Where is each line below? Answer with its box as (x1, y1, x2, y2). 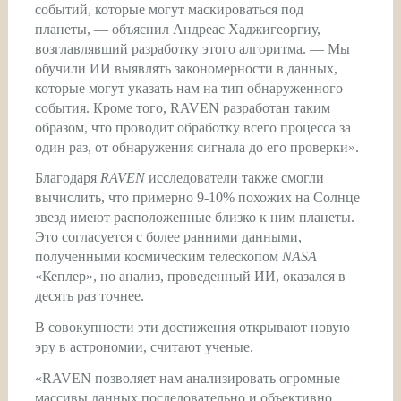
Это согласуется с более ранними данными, (34, 229, 302, 245)
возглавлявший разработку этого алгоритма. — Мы (34, 40, 350, 56)
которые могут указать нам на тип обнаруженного (34, 80, 343, 96)
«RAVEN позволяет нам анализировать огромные (34, 370, 340, 386)
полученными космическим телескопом (34, 249, 282, 265)
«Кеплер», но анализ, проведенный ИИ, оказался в (34, 269, 346, 285)
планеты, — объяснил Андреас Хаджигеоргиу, (34, 21, 320, 37)
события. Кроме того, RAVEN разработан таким (34, 99, 330, 115)
